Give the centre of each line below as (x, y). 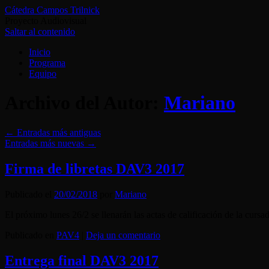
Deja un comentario (123, 235)
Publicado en (29, 235)
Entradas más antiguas (58, 132)
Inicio (40, 52)
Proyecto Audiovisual (46, 21)
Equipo (43, 74)
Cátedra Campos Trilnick (52, 10)
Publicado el (28, 194)
